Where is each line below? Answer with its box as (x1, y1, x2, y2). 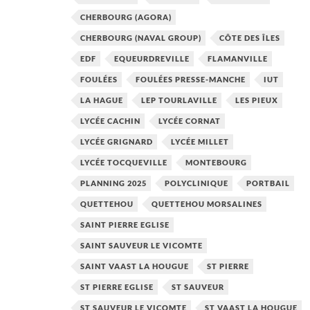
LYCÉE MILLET (171, 137, 229, 147)
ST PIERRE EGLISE (80, 282, 154, 292)
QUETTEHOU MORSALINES (152, 199, 262, 209)
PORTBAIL (246, 179, 290, 188)
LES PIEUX (235, 95, 278, 105)
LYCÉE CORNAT (158, 116, 221, 126)
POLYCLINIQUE (165, 179, 228, 188)
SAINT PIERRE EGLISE (80, 220, 170, 230)
